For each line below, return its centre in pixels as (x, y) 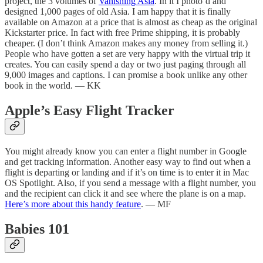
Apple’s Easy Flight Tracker (90, 111)
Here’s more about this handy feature (73, 204)
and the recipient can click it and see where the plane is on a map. (125, 194)
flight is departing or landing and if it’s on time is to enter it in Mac (127, 173)
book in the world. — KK (53, 86)
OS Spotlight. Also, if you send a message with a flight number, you (130, 183)
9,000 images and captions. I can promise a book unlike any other (126, 75)
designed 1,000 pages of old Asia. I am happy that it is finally (118, 12)
